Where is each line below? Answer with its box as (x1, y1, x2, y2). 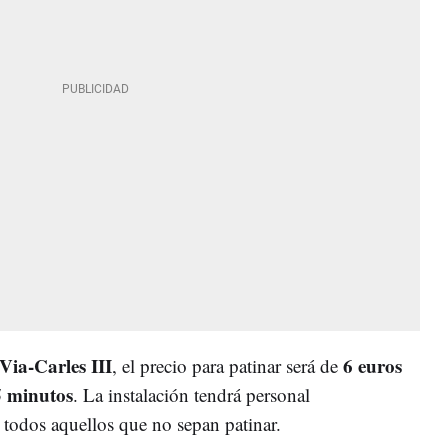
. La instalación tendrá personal (73, 381, 310, 407)
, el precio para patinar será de (112, 352, 343, 378)
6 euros (343, 351, 402, 379)
